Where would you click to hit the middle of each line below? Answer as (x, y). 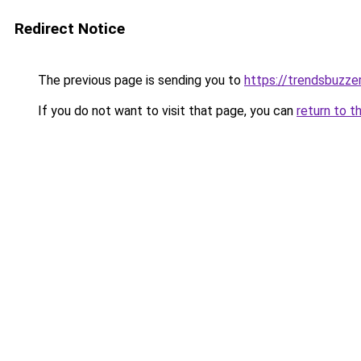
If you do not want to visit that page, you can (166, 111)
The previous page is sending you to (139, 80)
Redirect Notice (70, 29)
